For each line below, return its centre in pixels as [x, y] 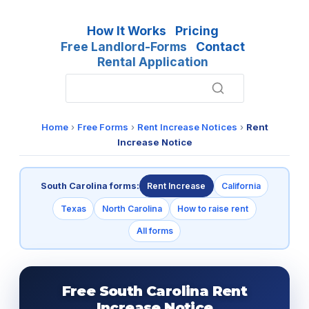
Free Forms [102, 127]
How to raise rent [213, 208]
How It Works [127, 31]
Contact [220, 46]
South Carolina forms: [90, 186]
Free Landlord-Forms [124, 46]
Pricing [197, 31]
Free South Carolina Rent [154, 291]
